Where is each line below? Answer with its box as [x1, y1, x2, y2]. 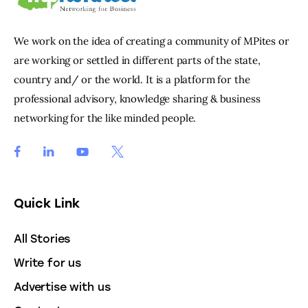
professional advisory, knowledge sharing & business [14, 91, 261, 105]
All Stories [14, 232, 71, 245]
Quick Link [14, 195, 80, 211]
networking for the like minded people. [14, 111, 197, 124]
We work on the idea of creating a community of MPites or [14, 34, 289, 47]
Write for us [14, 256, 82, 269]
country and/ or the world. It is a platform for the [14, 72, 250, 86]
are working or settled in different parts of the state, [14, 53, 261, 67]
